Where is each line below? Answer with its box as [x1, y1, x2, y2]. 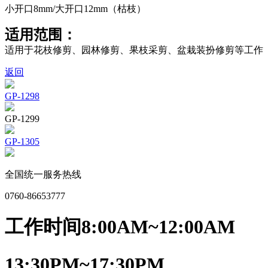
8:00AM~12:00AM [81, 216, 235, 238]
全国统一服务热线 [5, 169, 81, 179]
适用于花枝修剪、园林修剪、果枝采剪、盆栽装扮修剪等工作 [5, 45, 263, 55]
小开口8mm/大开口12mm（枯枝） [5, 4, 146, 14]
